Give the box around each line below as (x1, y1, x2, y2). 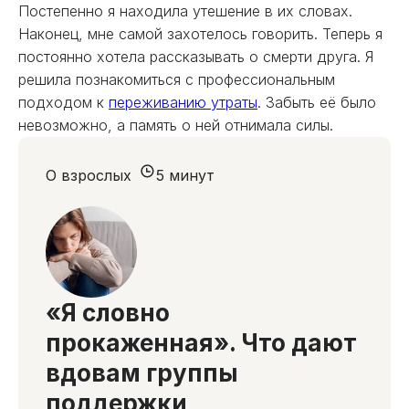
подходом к (18, 93, 109, 111)
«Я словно (46, 299, 170, 327)
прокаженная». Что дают (46, 329, 357, 357)
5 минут (155, 166, 215, 184)
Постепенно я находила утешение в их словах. (18, 2, 352, 20)
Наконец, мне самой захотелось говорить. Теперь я (18, 25, 383, 43)
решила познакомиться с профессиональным (18, 70, 335, 89)
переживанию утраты (109, 93, 257, 111)
